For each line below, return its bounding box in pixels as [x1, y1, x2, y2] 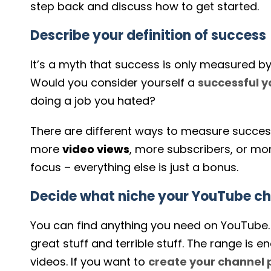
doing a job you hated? [30, 93, 155, 109]
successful [198, 75, 261, 91]
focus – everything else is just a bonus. [30, 160, 238, 175]
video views [62, 142, 129, 157]
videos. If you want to [30, 254, 148, 270]
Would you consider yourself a [30, 75, 198, 91]
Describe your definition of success [30, 26, 266, 45]
